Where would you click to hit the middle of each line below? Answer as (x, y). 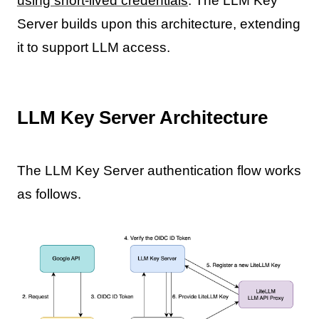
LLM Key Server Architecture (142, 117)
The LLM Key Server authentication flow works (159, 170)
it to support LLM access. (93, 48)
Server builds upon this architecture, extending (158, 24)
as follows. (49, 194)
